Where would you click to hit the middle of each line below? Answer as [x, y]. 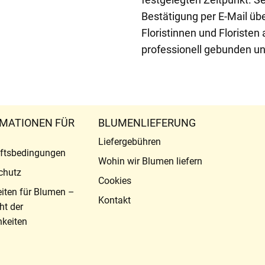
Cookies [114, 180]
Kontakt [114, 200]
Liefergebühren [129, 141]
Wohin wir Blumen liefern [150, 161]
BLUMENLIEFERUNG [147, 122]
